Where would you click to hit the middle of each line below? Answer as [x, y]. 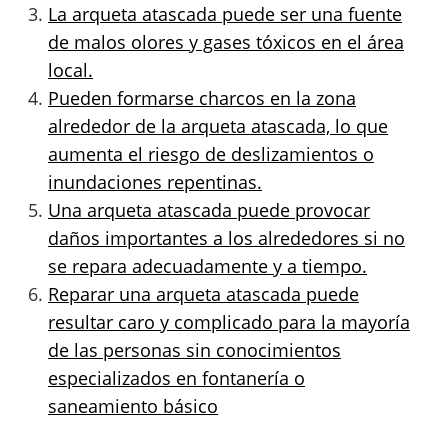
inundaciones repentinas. [155, 181]
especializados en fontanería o [176, 377]
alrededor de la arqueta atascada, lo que [218, 125]
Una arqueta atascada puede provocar [209, 209]
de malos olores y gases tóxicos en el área [226, 41]
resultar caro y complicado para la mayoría [229, 321]
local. [70, 69]
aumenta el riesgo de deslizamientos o [211, 153]
